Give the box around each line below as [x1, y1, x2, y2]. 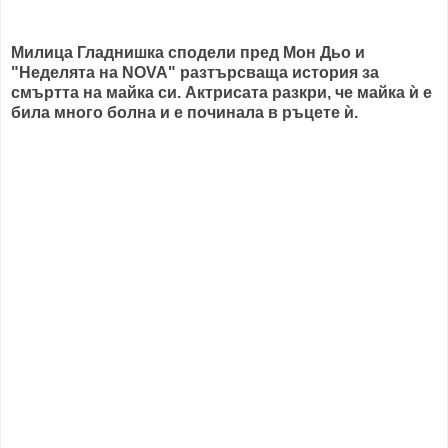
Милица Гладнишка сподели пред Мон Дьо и [11, 43, 365, 61]
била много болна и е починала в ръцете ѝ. [11, 103, 358, 121]
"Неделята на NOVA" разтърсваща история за [11, 63, 379, 81]
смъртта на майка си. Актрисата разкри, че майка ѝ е [11, 83, 432, 101]
